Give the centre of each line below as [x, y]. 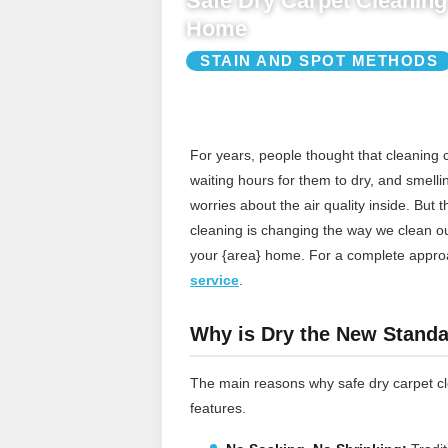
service [214, 279]
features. [218, 407]
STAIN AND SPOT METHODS [319, 60]
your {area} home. [249, 254]
